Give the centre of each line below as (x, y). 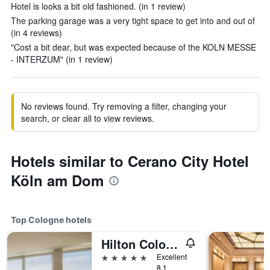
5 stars (115, 256)
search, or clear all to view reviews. (88, 118)
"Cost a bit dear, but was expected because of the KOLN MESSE (133, 47)
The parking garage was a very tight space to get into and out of (133, 20)
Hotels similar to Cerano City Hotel (130, 161)
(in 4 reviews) (36, 33)
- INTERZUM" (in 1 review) (62, 59)
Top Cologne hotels (51, 220)
